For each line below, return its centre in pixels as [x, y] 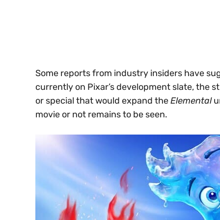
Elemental [191, 100]
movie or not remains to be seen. [101, 114]
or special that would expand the [103, 100]
